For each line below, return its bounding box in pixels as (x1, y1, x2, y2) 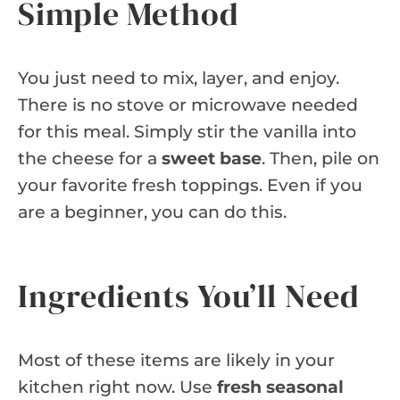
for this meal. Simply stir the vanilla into (18, 121, 356, 142)
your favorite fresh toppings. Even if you (18, 174, 362, 196)
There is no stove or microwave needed (18, 94, 358, 115)
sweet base (162, 147, 262, 169)
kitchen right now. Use (18, 376, 217, 397)
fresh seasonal (217, 376, 344, 397)
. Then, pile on (262, 147, 379, 169)
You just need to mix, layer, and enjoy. (18, 67, 339, 88)
